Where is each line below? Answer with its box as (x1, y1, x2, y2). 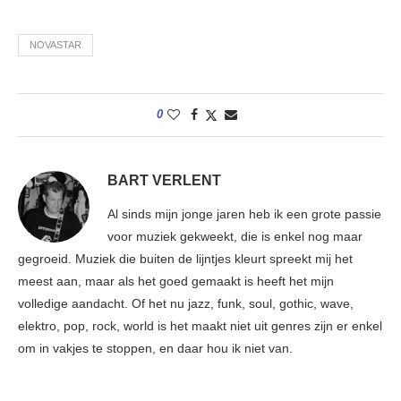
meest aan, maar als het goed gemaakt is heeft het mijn (18, 274, 334, 289)
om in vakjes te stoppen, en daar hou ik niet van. (18, 341, 293, 356)
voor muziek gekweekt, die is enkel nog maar (107, 229, 363, 244)
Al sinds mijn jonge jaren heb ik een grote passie (107, 207, 381, 222)
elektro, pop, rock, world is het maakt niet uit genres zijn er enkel (18, 319, 382, 334)
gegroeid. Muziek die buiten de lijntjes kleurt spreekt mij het (18, 252, 353, 267)
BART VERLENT (107, 173, 221, 189)
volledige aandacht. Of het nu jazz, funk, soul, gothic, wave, (18, 296, 354, 311)
